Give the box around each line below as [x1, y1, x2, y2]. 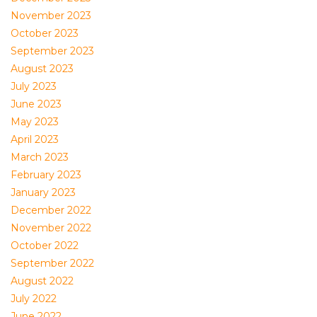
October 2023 [11, 27, 79, 40]
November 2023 [11, 9, 91, 22]
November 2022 [11, 221, 91, 234]
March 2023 [11, 151, 69, 163]
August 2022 [11, 275, 74, 287]
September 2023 [11, 45, 94, 57]
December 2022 [11, 204, 91, 217]
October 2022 [11, 239, 79, 252]
